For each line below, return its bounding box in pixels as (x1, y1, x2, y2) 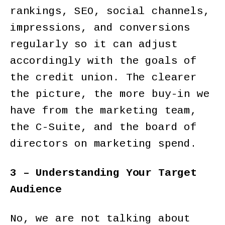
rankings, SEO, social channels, (10, 5, 210, 17)
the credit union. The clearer (10, 71, 197, 83)
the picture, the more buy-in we (10, 88, 210, 100)
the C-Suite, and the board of (10, 121, 197, 133)
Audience (10, 183, 62, 195)
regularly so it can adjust (10, 38, 178, 50)
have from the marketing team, (10, 104, 197, 117)
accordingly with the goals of (10, 55, 197, 67)
